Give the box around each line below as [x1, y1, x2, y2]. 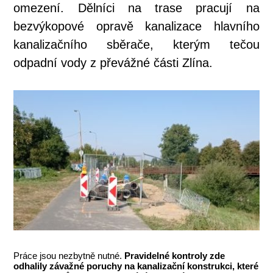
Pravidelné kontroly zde [124, 250, 225, 261]
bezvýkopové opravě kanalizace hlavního [13, 19, 260, 33]
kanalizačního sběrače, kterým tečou [13, 37, 260, 51]
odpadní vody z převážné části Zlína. [13, 55, 217, 69]
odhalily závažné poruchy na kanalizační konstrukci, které [13, 261, 259, 272]
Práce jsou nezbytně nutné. [13, 250, 125, 261]
